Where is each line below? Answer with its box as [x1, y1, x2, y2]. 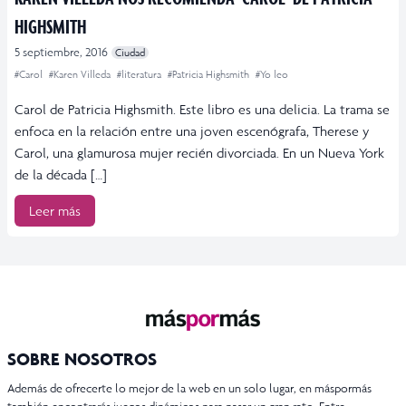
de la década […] [14, 166, 107, 184]
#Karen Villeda [49, 68, 113, 82]
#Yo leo [256, 68, 288, 82]
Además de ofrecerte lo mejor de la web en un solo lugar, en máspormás [7, 381, 372, 397]
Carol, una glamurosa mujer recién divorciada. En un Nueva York [14, 144, 384, 162]
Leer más [29, 202, 81, 220]
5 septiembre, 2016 [14, 44, 108, 61]
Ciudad [115, 46, 145, 60]
